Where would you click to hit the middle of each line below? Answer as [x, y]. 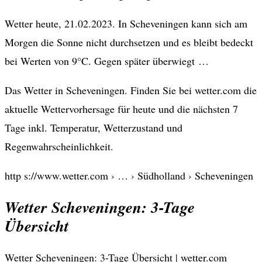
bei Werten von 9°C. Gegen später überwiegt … [107, 61]
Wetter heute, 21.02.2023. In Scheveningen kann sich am [126, 23]
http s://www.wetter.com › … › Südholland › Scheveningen [129, 175]
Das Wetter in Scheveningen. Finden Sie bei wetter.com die [131, 90]
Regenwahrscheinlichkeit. [59, 146]
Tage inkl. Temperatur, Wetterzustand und [94, 127]
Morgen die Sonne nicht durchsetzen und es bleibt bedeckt [129, 42]
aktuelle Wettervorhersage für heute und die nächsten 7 [121, 108]
